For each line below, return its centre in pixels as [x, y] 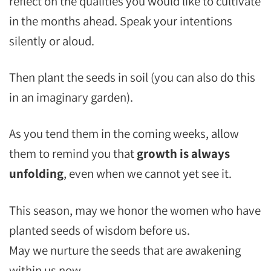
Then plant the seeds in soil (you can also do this [132, 77]
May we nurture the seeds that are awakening [125, 250]
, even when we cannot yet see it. [148, 174]
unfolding [36, 174]
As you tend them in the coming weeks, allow [124, 134]
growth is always [183, 154]
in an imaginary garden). [71, 97]
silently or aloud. [52, 41]
